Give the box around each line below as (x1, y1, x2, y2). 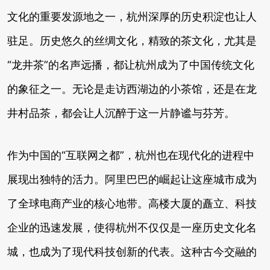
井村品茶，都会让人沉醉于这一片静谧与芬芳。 (7, 107, 235, 119)
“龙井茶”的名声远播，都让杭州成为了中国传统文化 (7, 58, 254, 71)
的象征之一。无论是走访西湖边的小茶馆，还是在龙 (7, 83, 257, 95)
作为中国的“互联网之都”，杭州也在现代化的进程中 (7, 149, 254, 162)
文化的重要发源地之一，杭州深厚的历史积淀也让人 (7, 10, 257, 23)
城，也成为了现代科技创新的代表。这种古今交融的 (7, 245, 257, 258)
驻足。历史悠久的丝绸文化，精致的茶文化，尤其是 (7, 34, 257, 47)
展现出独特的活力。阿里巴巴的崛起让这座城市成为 (7, 173, 257, 186)
